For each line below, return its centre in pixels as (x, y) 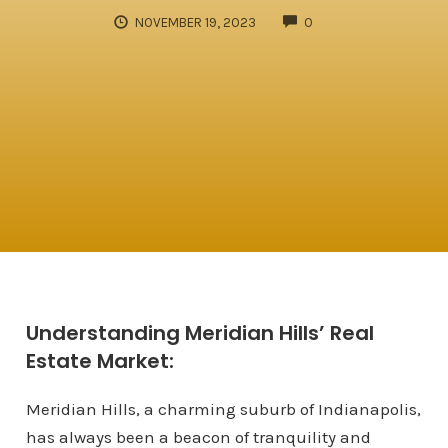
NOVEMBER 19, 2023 (196, 22)
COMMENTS (348, 20)
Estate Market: (99, 361)
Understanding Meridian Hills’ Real (199, 333)
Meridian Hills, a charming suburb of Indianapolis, (223, 409)
